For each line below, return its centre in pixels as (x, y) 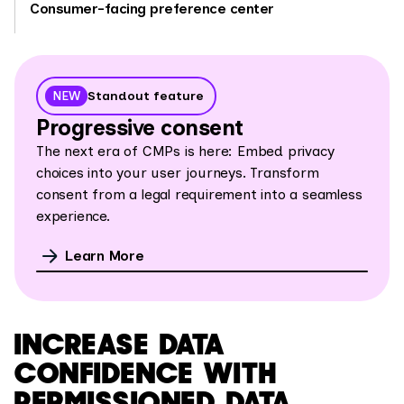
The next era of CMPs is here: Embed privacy (185, 151)
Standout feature (146, 96)
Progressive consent (140, 127)
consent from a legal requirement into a (167, 194)
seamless (332, 194)
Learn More (105, 255)
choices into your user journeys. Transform (178, 172)
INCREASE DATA (120, 344)
